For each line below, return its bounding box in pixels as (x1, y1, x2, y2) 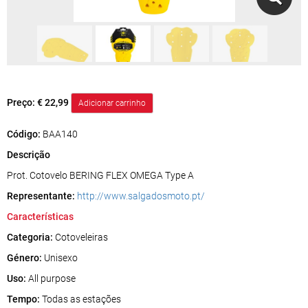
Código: (7, 129, 43, 140)
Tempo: (7, 294, 40, 305)
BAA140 (43, 129, 78, 140)
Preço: (7, 96, 37, 108)
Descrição (7, 149, 50, 161)
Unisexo (42, 252, 78, 264)
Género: (7, 252, 42, 264)
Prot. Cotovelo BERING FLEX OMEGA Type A (7, 170, 194, 181)
